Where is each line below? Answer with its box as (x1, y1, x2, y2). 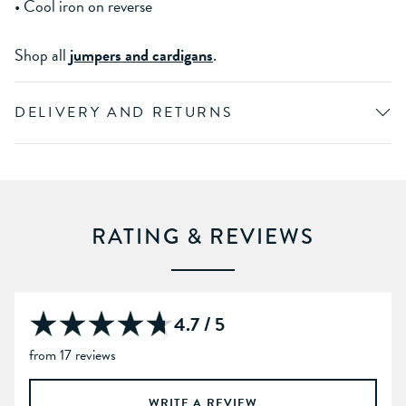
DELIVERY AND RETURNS (14, 101, 234, 123)
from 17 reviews (29, 343, 116, 366)
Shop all (14, 42, 70, 67)
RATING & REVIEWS (92, 219, 314, 252)
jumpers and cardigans (70, 42, 213, 67)
